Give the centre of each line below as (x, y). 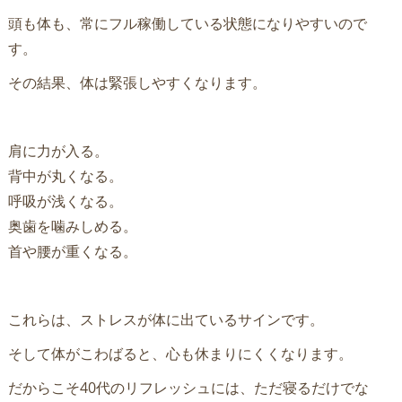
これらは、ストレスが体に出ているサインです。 (166, 319)
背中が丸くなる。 (65, 175)
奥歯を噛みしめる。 (72, 226)
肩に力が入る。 (58, 150)
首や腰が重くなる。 (72, 251)
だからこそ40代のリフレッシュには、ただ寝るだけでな (188, 387)
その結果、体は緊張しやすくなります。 (137, 82)
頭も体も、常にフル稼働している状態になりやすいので (187, 23)
